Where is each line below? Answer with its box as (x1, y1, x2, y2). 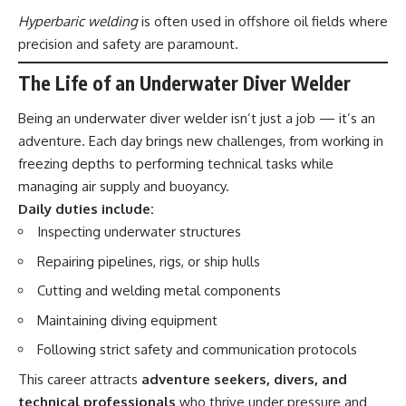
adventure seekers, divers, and (141, 370, 347, 388)
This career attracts (18, 370, 141, 388)
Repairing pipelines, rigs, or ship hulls (37, 252, 260, 270)
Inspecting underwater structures (37, 223, 241, 241)
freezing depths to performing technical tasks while (18, 155, 333, 173)
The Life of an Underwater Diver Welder (18, 70, 351, 95)
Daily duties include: (18, 200, 154, 218)
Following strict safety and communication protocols (37, 341, 357, 359)
